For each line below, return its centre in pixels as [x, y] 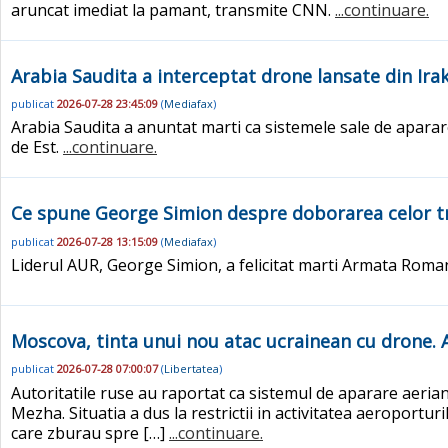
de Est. [37, 147]
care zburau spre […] [90, 432]
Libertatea [191, 369]
